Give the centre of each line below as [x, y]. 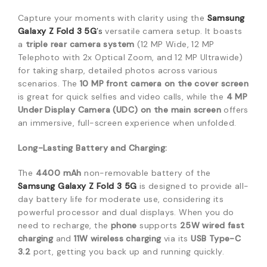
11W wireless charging [118, 238]
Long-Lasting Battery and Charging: [93, 148]
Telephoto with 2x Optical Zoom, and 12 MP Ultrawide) [131, 57]
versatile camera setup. [154, 31]
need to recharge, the [64, 225]
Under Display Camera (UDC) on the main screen [119, 110]
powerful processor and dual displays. [97, 212]
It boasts [224, 31]
